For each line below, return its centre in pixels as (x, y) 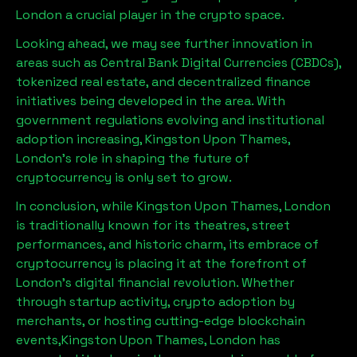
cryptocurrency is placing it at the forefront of (161, 263)
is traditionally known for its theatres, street (153, 225)
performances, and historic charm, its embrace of (167, 244)
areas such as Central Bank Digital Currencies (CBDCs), (178, 62)
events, (39, 339)
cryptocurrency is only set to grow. (124, 177)
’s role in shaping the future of (156, 158)
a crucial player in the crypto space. (173, 14)
